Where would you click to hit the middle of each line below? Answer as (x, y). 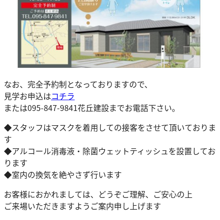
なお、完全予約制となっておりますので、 (78, 84)
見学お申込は (27, 96)
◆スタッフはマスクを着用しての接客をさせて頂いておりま (110, 127)
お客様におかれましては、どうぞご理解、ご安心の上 (98, 194)
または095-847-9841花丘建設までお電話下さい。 (92, 107)
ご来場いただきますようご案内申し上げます (82, 206)
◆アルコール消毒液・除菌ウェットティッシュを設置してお (110, 151)
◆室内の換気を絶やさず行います (63, 174)
